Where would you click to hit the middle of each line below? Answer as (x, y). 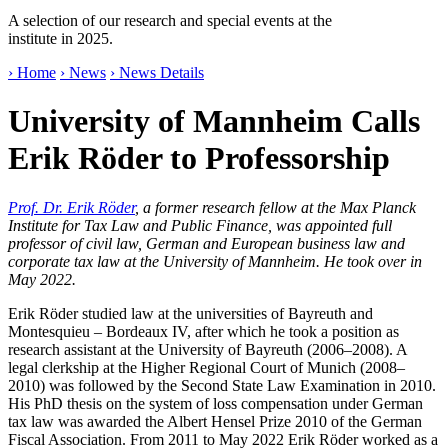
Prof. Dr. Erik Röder (71, 207)
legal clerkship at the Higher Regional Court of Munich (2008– (206, 367)
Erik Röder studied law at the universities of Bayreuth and (190, 313)
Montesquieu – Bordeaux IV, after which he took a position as (203, 331)
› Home (32, 72)
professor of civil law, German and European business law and (206, 243)
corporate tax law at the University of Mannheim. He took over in (215, 261)
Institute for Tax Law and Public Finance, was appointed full (200, 225)
